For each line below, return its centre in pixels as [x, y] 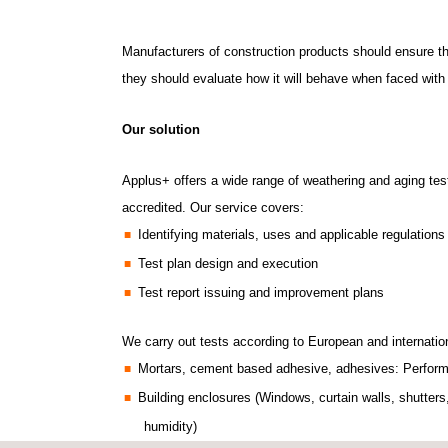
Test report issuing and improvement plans [261, 293]
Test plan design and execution [228, 264]
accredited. [156, 208]
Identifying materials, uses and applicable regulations [291, 235]
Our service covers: [247, 208]
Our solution [161, 130]
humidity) [170, 427]
